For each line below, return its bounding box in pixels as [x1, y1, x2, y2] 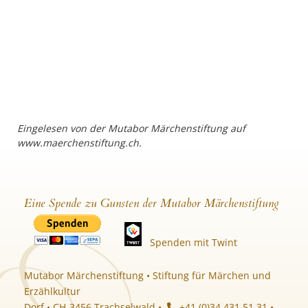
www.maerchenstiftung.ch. [17, 136, 142, 149]
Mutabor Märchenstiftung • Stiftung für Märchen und [24, 269, 271, 282]
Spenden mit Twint [150, 236, 237, 249]
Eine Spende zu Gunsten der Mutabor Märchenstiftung [24, 195, 279, 211]
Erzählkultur [24, 285, 80, 298]
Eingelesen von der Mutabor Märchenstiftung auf [17, 122, 245, 135]
